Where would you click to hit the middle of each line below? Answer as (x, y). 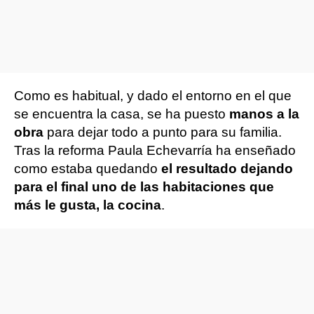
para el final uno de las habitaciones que (144, 187)
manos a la (264, 114)
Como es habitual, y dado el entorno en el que (153, 96)
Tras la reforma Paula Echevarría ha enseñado (155, 150)
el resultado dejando (227, 169)
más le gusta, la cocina (88, 205)
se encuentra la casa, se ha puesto (122, 114)
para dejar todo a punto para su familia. (164, 132)
